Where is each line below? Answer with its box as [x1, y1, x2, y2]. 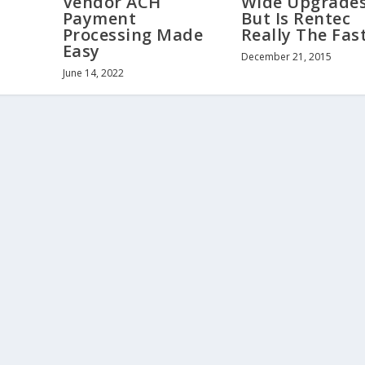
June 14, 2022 [62, 66, 124, 81]
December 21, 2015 [240, 50, 332, 64]
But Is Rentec [240, 7, 351, 30]
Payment [62, 7, 137, 30]
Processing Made [62, 24, 204, 46]
